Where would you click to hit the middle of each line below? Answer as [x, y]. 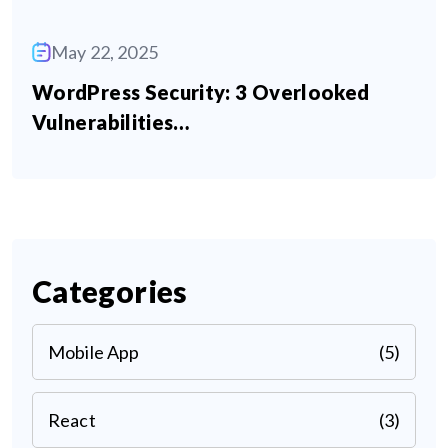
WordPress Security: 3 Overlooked [201, 91]
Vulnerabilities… [111, 121]
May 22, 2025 [104, 51]
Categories [110, 290]
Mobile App [94, 351]
